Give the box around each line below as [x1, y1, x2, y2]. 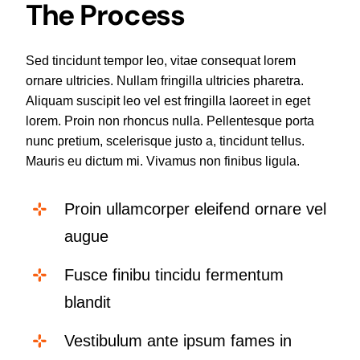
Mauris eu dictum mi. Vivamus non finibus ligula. [25, 153, 300, 168]
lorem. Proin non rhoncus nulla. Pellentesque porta [25, 113, 314, 128]
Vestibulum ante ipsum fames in [63, 331, 292, 350]
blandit [63, 292, 111, 311]
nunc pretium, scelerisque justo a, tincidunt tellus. [25, 133, 305, 148]
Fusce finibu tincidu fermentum [63, 265, 284, 284]
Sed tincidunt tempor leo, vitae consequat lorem [25, 53, 296, 67]
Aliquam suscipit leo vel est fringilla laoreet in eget [25, 93, 310, 108]
